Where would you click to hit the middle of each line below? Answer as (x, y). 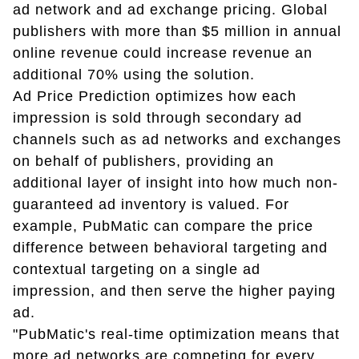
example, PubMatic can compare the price (163, 226)
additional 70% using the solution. (134, 75)
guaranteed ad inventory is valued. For (151, 205)
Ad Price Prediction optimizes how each (155, 97)
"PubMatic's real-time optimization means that (176, 335)
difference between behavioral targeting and (170, 248)
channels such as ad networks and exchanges (177, 140)
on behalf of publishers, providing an (143, 161)
